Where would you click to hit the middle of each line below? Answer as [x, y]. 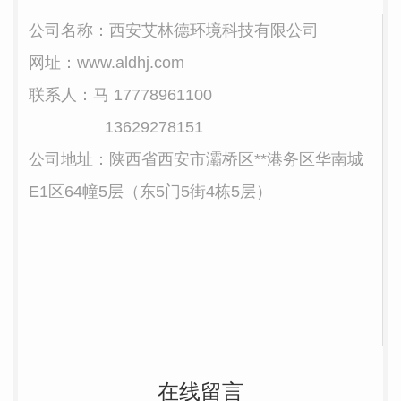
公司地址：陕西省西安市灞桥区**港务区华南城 [196, 159]
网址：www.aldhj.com [107, 63]
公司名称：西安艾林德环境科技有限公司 [174, 30]
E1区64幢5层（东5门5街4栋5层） [151, 192]
